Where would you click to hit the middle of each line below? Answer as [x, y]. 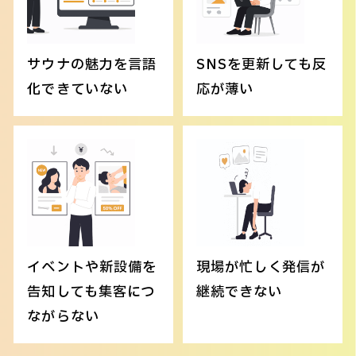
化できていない [77, 89]
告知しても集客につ [91, 292]
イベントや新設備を [92, 267]
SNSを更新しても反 [261, 65]
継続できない [239, 292]
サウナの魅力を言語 [92, 65]
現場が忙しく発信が [261, 267]
